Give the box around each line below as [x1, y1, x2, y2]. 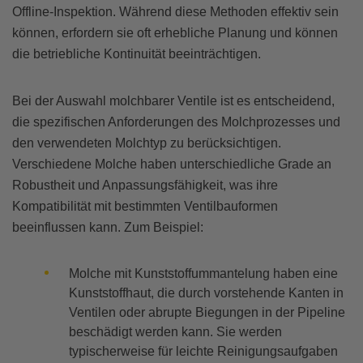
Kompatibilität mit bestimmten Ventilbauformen [12, 199, 278, 214]
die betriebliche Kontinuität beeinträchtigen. [12, 47, 261, 62]
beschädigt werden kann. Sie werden [69, 325, 282, 340]
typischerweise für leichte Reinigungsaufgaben [69, 344, 338, 359]
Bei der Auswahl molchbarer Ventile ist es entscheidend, [12, 94, 335, 109]
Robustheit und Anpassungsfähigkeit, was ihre [12, 178, 278, 193]
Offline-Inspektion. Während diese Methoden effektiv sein [12, 5, 339, 19]
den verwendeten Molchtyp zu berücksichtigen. [12, 136, 281, 151]
